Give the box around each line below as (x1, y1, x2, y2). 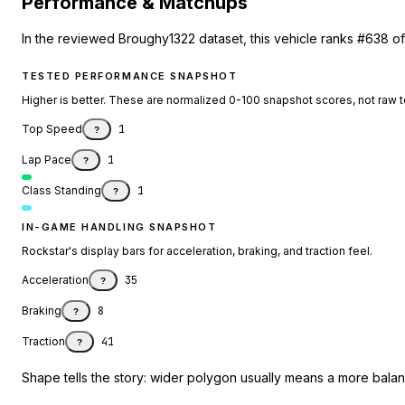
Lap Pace (22, 153, 71, 167)
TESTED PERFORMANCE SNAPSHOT (22, 70, 238, 83)
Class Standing (22, 184, 101, 198)
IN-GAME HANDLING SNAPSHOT (22, 221, 217, 234)
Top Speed (22, 122, 82, 137)
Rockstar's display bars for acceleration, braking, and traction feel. (22, 244, 372, 259)
